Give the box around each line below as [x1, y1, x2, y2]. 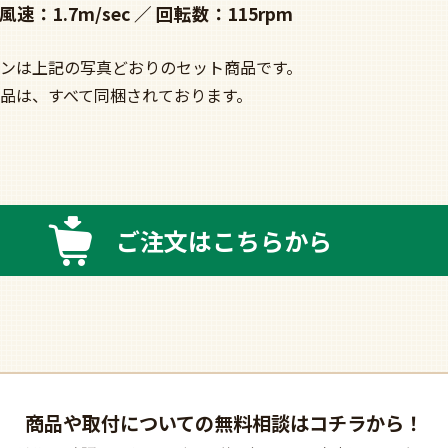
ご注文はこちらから [116, 223, 332, 259]
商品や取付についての [25, 409, 214, 438]
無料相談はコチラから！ [214, 409, 423, 438]
